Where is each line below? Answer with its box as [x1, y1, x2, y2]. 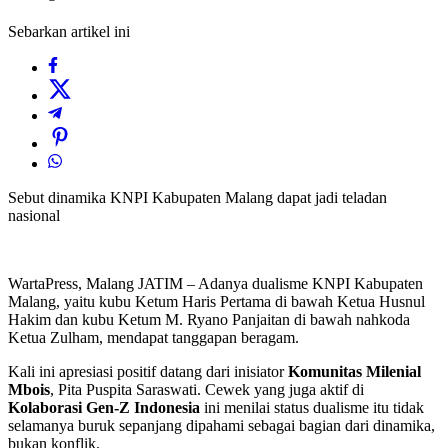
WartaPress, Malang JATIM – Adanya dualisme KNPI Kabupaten [8, 275, 423, 293]
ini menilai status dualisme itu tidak [200, 399, 424, 417]
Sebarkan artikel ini [8, 23, 130, 41]
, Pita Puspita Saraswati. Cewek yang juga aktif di [50, 381, 364, 399]
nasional [8, 207, 60, 225]
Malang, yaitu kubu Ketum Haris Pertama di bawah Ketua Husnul [8, 293, 425, 311]
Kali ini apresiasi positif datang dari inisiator [8, 363, 288, 381]
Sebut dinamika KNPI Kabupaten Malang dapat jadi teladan [8, 189, 387, 207]
